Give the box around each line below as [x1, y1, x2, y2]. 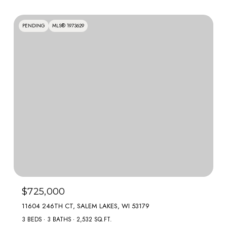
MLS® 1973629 [52, 22, 84, 29]
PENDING [22, 22, 45, 29]
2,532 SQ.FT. [77, 215, 112, 224]
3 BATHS [47, 215, 71, 224]
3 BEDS [22, 215, 42, 224]
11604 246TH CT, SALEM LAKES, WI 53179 [22, 201, 149, 211]
